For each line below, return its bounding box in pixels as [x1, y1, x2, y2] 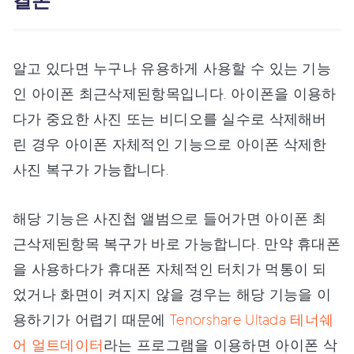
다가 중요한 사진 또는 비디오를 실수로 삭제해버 [13, 109, 327, 127]
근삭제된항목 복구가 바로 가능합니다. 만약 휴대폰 [13, 234, 341, 252]
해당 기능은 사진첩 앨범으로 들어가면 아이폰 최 [13, 209, 327, 227]
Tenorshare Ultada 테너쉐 [169, 310, 334, 328]
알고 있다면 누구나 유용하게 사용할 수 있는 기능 [13, 58, 332, 77]
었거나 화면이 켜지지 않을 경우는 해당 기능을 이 [13, 284, 332, 303]
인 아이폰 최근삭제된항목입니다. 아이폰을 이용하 [13, 84, 337, 102]
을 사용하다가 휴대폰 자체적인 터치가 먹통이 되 [13, 259, 327, 277]
